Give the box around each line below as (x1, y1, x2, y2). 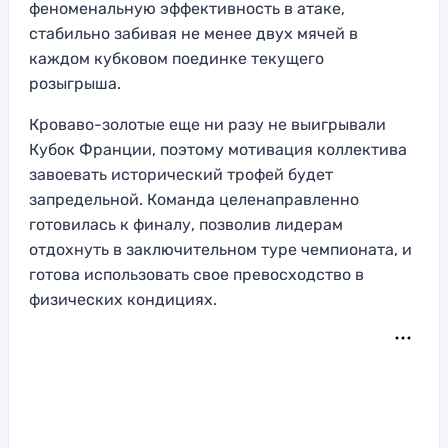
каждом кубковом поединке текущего (29, 49, 324, 69)
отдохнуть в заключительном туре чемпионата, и (29, 240, 412, 260)
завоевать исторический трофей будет (29, 165, 333, 185)
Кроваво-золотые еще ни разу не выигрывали (29, 115, 386, 135)
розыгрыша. (29, 74, 121, 94)
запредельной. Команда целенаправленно (29, 190, 359, 210)
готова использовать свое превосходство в (29, 265, 364, 285)
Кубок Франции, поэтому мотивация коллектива (29, 140, 407, 160)
